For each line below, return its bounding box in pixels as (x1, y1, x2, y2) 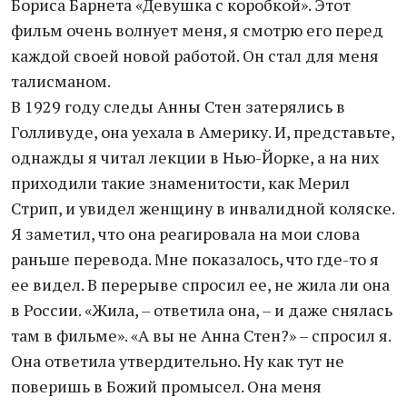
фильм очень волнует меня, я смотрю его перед (11, 19, 383, 41)
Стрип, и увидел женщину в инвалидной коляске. (11, 197, 394, 219)
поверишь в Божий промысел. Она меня (11, 375, 322, 397)
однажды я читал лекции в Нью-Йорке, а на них (11, 146, 379, 168)
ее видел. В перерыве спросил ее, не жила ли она (11, 273, 390, 295)
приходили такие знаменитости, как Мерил (11, 172, 350, 194)
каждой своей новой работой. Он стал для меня (11, 45, 379, 66)
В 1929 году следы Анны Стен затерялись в (11, 95, 345, 117)
